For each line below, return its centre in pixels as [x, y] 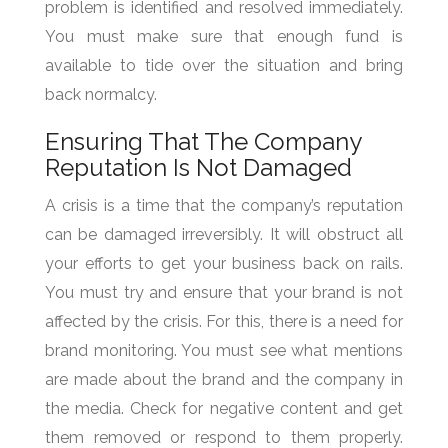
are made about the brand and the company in [224, 379]
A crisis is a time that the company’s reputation [224, 205]
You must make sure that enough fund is [224, 36]
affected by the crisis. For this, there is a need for [224, 321]
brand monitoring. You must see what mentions [224, 350]
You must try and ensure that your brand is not [224, 292]
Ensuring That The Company [203, 141]
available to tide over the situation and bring [224, 65]
